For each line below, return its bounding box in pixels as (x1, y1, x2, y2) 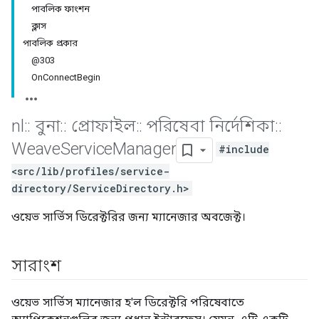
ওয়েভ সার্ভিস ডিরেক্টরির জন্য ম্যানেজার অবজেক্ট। (11, 210, 246, 224)
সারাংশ (11, 256, 61, 276)
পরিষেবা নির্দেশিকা (142, 116, 275, 136)
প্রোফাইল (66, 116, 136, 136)
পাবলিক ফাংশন (31, 4, 90, 14)
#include (219, 142, 270, 157)
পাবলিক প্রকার (23, 38, 78, 48)
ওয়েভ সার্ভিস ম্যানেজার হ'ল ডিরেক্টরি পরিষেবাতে (11, 296, 244, 309)
